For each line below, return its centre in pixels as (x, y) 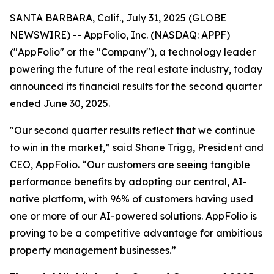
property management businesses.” (93, 250)
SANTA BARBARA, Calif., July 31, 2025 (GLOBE (118, 18)
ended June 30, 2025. (60, 103)
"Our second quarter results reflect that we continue (133, 130)
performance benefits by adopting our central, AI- (128, 182)
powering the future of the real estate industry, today (136, 69)
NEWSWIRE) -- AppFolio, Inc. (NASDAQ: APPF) (120, 35)
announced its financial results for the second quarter (136, 86)
